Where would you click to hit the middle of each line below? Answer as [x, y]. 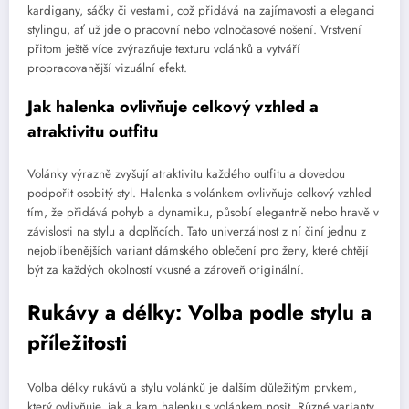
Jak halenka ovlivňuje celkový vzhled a [173, 106]
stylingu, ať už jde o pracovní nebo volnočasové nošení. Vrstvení [194, 29]
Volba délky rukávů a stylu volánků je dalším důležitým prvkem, [192, 388]
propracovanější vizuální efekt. [107, 68]
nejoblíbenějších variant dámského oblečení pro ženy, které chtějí [198, 251]
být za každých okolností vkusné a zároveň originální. [166, 270]
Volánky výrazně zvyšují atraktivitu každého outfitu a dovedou [186, 174]
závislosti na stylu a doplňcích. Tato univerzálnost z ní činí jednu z [197, 232]
